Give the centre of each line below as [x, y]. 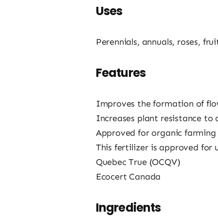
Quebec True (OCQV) [138, 162]
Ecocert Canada [128, 176]
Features [121, 73]
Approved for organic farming [156, 133]
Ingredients [128, 207]
